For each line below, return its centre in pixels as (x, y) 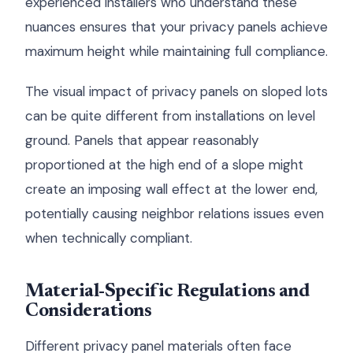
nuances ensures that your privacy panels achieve (176, 27)
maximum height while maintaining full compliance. (176, 51)
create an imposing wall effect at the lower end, (171, 189)
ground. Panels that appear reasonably (142, 140)
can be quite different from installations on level (170, 116)
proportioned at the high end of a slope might (164, 165)
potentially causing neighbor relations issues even (175, 214)
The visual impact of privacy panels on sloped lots (176, 91)
